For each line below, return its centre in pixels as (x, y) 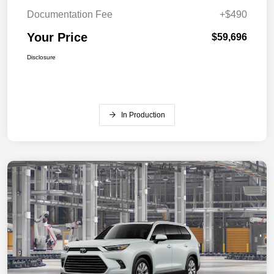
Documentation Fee (70, 15)
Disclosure (41, 57)
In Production (143, 115)
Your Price (57, 38)
